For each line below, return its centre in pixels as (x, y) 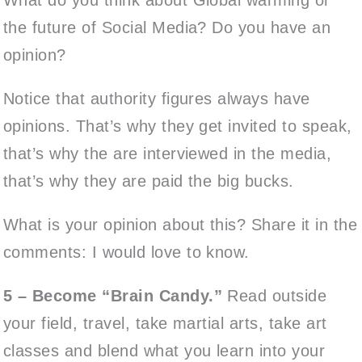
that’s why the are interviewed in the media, (168, 153)
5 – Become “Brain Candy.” (116, 295)
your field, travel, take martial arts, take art (165, 323)
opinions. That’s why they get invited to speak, (178, 126)
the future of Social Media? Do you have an (167, 27)
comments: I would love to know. (126, 252)
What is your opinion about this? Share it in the (181, 224)
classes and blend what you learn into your (164, 350)
